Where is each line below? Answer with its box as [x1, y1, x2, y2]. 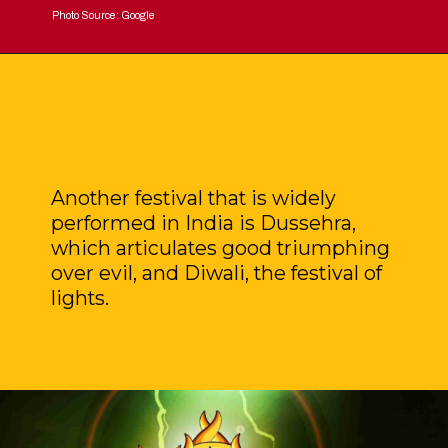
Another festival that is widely [51, 186, 337, 211]
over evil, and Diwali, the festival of [51, 261, 383, 286]
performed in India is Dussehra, [51, 211, 357, 236]
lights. [51, 286, 110, 311]
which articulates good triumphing [51, 236, 391, 261]
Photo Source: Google [52, 9, 156, 22]
